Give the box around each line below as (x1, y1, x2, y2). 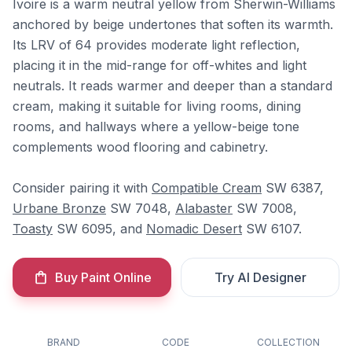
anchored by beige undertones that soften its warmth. (13, 16, 333, 32)
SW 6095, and (53, 221, 146, 236)
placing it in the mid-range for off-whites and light (13, 57, 306, 73)
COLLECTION (256, 336, 320, 348)
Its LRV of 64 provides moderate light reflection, (13, 37, 300, 53)
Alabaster (175, 200, 233, 216)
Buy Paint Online (54, 269, 152, 285)
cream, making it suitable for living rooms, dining (13, 98, 301, 114)
